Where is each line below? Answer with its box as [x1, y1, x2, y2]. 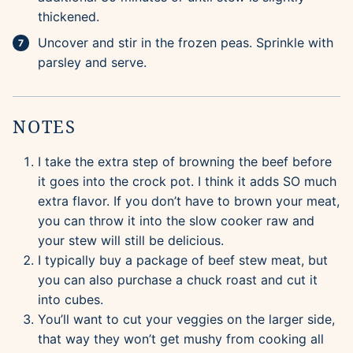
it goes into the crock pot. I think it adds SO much [38, 173, 336, 190]
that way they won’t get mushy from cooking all [38, 331, 324, 347]
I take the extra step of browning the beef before [38, 154, 332, 170]
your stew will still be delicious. [38, 232, 224, 249]
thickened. [38, 9, 99, 25]
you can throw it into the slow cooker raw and [38, 213, 314, 229]
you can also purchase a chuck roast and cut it [38, 272, 318, 288]
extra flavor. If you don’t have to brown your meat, [38, 193, 340, 210]
